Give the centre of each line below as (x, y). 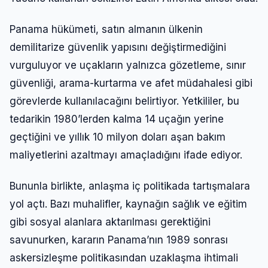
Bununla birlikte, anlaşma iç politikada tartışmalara (130, 186)
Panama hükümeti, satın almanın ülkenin (106, 29)
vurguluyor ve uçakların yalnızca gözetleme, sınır (128, 65)
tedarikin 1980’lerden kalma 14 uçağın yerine (117, 119)
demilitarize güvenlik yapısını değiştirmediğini (118, 47)
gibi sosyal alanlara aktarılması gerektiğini (110, 222)
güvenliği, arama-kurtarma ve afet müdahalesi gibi (131, 83)
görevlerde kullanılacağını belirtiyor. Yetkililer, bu (124, 101)
